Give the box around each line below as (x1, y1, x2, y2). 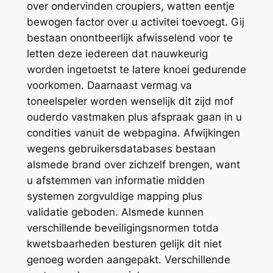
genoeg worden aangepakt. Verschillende (26, 253, 230, 266)
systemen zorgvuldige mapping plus (26, 190, 202, 202)
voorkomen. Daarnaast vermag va (26, 79, 192, 91)
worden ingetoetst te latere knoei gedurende (26, 63, 246, 76)
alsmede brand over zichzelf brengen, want (26, 158, 240, 171)
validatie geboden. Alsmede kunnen (26, 205, 204, 218)
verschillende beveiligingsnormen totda (26, 221, 219, 234)
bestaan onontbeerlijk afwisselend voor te (26, 31, 233, 44)
